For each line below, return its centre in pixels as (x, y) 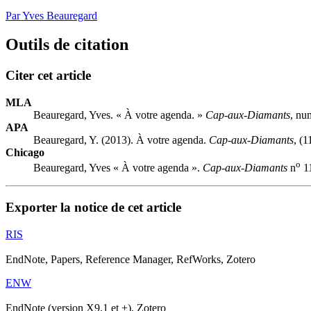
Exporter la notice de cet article (93, 208)
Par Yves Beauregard (51, 15)
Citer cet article (48, 76)
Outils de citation (67, 45)
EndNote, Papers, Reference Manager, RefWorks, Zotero (131, 259)
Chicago (25, 153)
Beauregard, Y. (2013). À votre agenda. (121, 140)
